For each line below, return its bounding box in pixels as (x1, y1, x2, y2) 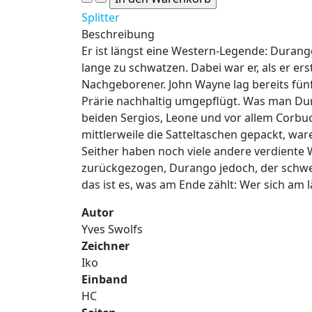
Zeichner (81, 238, 130, 253)
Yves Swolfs (81, 221, 143, 237)
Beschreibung (81, 26, 155, 42)
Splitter (81, 10, 120, 25)
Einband (81, 272, 127, 287)
